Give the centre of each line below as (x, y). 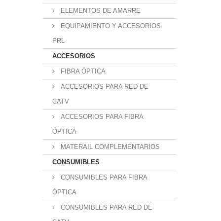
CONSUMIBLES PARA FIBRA (103, 177)
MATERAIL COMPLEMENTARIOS (109, 147)
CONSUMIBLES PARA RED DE (106, 207)
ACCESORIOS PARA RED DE (104, 87)
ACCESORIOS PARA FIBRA (101, 117)
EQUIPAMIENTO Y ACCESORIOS (110, 26)
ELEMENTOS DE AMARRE (100, 11)
